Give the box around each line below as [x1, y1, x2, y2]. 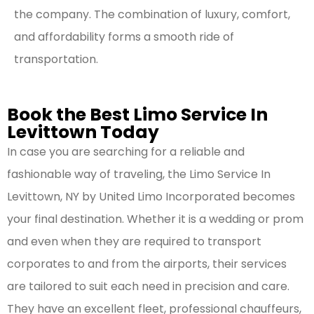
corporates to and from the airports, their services [7, 256, 287, 273]
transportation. [14, 51, 98, 68]
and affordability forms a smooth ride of [14, 29, 234, 46]
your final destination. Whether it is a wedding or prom [7, 211, 303, 228]
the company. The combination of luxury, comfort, [14, 6, 290, 23]
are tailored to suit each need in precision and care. [7, 278, 289, 295]
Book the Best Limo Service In [7, 102, 268, 128]
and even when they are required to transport [7, 233, 261, 250]
